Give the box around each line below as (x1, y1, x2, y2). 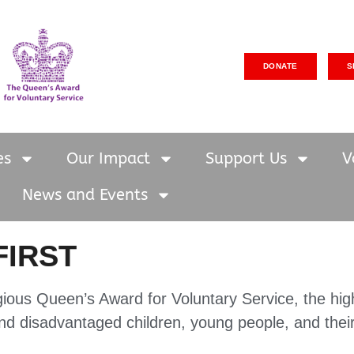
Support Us (205, 149, 287, 168)
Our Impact (66, 149, 150, 168)
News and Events (21, 185, 148, 204)
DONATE (262, 61, 298, 70)
